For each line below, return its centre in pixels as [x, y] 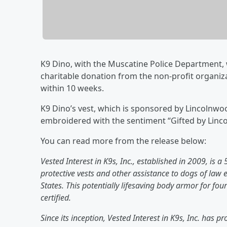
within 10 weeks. [72, 88]
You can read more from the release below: [123, 141]
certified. [56, 197]
